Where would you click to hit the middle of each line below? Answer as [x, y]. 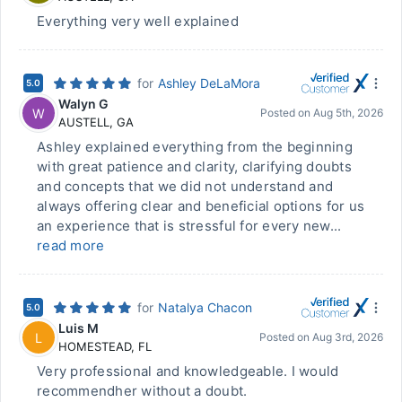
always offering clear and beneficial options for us [201, 206]
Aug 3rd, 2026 [348, 337]
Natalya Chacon [205, 307]
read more [71, 245]
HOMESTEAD [95, 346]
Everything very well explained [138, 21]
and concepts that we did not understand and [185, 186]
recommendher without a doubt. [142, 391]
